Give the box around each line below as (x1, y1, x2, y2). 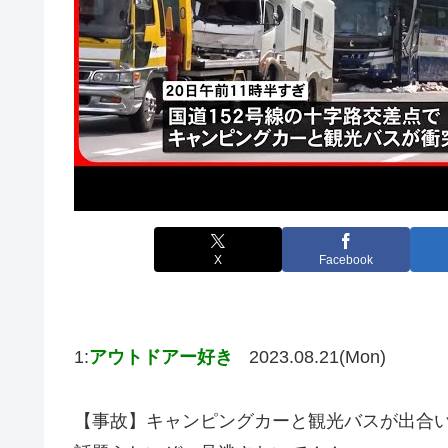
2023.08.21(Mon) (249, 346, 386, 367)
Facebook (319, 253, 373, 268)
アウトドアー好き (89, 346, 233, 367)
